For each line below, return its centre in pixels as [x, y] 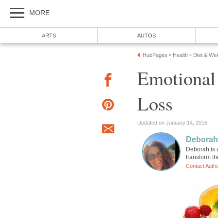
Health [180, 55]
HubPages [155, 55]
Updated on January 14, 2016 [172, 122]
